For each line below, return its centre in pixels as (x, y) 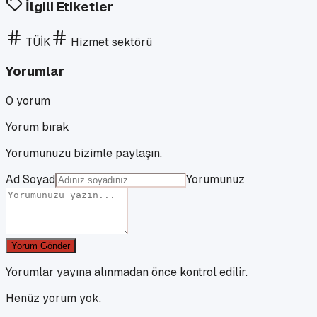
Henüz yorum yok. (53, 299)
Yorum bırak (38, 127)
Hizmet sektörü (111, 42)
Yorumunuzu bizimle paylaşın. (84, 154)
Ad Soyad (30, 180)
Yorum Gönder (41, 246)
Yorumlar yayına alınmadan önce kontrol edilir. (127, 272)
